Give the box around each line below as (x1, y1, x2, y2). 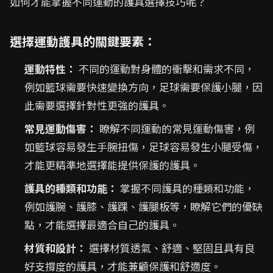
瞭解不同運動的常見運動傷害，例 (97, 121, 255, 136)
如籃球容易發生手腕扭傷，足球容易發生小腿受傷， (24, 139, 263, 154)
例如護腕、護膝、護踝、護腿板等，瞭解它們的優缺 (24, 199, 263, 214)
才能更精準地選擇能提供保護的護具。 (24, 157, 200, 172)
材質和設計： (24, 240, 87, 255)
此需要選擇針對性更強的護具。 (24, 97, 169, 113)
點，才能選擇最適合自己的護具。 (24, 217, 180, 232)
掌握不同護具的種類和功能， (118, 180, 255, 196)
